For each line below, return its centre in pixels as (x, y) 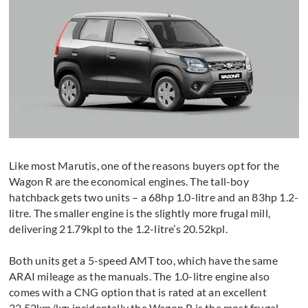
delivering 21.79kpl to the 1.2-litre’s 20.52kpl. (118, 228)
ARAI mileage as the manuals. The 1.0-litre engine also (140, 276)
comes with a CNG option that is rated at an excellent (138, 291)
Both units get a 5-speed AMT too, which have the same (143, 260)
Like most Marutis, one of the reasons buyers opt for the (144, 165)
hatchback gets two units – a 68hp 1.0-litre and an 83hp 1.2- (154, 197)
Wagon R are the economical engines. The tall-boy (129, 181)
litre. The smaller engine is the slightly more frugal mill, (140, 212)
